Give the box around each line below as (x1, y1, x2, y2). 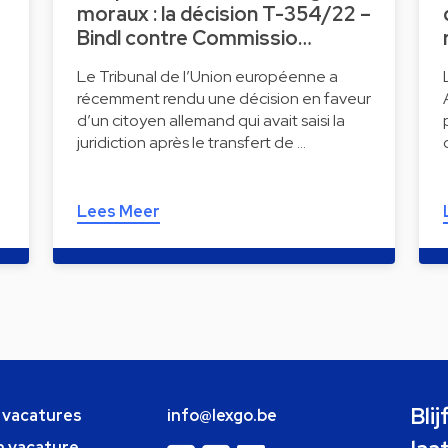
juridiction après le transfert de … (76, 131, 306, 153)
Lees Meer (76, 200, 160, 222)
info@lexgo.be (166, 404, 277, 426)
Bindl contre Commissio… (76, 24, 312, 51)
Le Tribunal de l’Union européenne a (76, 65, 338, 87)
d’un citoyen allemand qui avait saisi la (76, 109, 345, 131)
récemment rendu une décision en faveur (76, 87, 371, 109)
